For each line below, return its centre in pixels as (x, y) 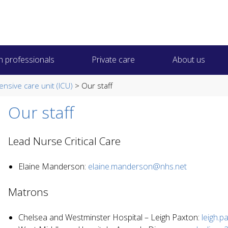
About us (189, 60)
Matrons (28, 192)
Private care (113, 60)
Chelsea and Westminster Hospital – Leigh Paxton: (110, 217)
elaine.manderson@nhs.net (137, 166)
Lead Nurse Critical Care (66, 141)
